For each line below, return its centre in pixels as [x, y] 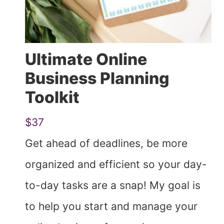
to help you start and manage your [111, 206]
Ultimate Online [86, 59]
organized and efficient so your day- [116, 164]
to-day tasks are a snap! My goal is [113, 185]
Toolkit [52, 97]
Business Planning [97, 78]
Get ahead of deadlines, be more [106, 143]
